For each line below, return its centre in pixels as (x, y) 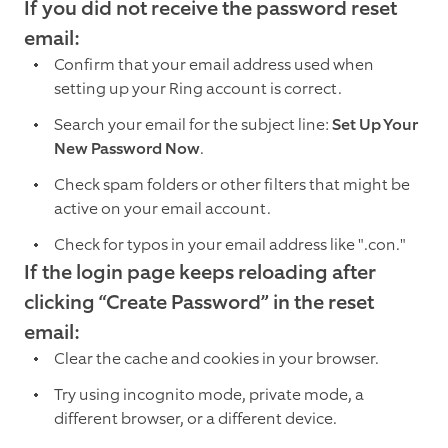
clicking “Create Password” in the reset (199, 302)
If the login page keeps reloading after (200, 272)
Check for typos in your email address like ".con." (230, 245)
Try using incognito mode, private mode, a (209, 395)
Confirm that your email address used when (214, 65)
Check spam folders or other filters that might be (232, 185)
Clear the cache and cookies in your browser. (216, 359)
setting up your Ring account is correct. (198, 89)
